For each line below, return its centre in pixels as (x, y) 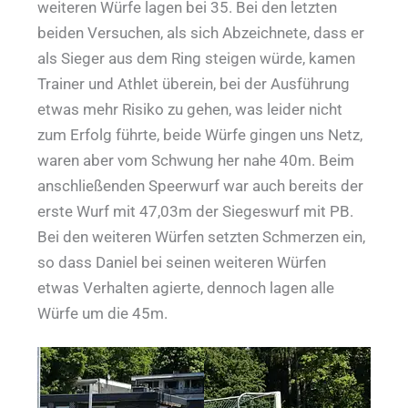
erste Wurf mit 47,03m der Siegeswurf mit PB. (196, 212)
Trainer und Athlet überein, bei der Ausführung (194, 84)
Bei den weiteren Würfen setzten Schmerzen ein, (202, 237)
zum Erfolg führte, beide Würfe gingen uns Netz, (200, 135)
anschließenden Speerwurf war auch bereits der (201, 186)
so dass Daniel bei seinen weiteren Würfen (182, 263)
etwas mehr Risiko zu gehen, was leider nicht (190, 110)
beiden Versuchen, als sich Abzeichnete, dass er (201, 33)
